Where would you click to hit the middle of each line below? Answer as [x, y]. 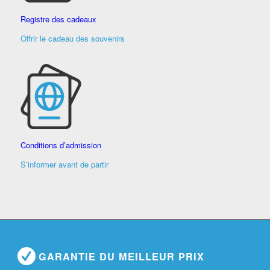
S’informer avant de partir [64, 164]
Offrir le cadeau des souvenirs [72, 38]
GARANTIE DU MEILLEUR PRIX [121, 256]
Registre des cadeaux [58, 19]
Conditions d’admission [61, 145]
